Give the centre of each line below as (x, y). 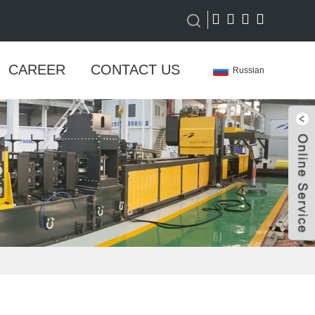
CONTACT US (135, 70)
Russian (249, 70)
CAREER (37, 70)
